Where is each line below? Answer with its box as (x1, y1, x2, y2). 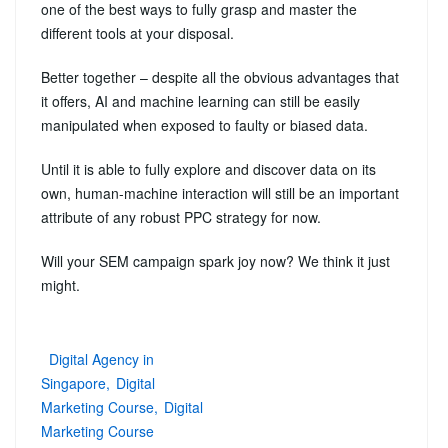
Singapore (41, 372, 106, 393)
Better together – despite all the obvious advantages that (41, 66, 399, 87)
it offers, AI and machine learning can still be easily (41, 90, 360, 111)
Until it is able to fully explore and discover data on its (41, 158, 376, 179)
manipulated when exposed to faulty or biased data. (41, 114, 368, 135)
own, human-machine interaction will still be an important (41, 182, 399, 203)
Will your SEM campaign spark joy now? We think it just (41, 250, 390, 271)
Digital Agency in (49, 348, 154, 369)
